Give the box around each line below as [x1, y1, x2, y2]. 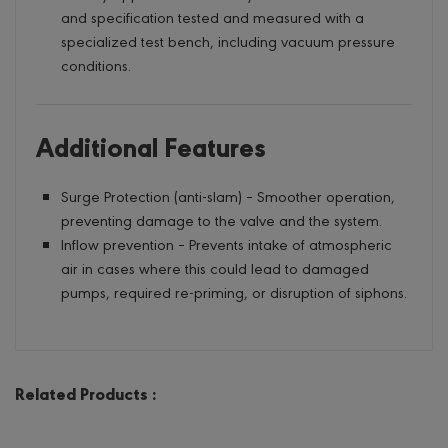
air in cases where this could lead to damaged [61, 256, 369, 278]
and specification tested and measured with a [61, 6, 364, 28]
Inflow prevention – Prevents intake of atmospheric [61, 232, 392, 254]
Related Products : [15, 381, 156, 406]
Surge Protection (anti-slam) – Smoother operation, [61, 184, 395, 206]
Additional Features [36, 126, 266, 165]
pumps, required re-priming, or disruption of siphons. [61, 280, 407, 302]
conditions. [61, 54, 131, 76]
